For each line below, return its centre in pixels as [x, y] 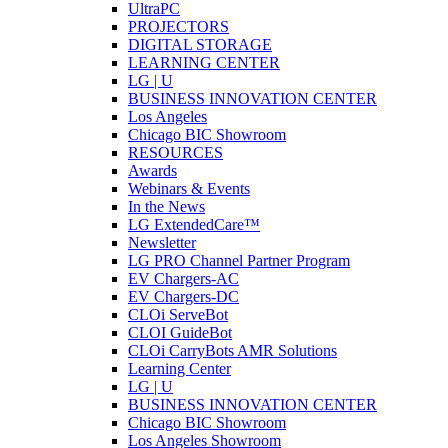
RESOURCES [175, 152]
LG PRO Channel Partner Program [239, 260]
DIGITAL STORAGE [200, 44]
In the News [166, 206]
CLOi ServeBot [178, 314]
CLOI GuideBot [180, 332]
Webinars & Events [189, 188]
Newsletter [162, 242]
